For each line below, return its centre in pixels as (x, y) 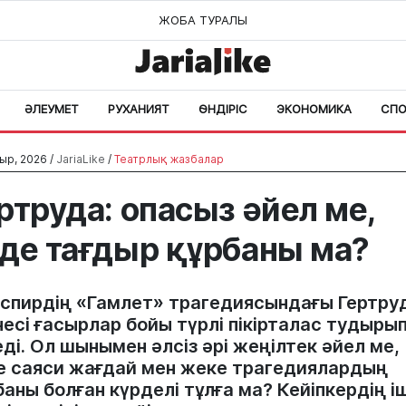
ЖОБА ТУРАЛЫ (203, 20)
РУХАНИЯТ (139, 109)
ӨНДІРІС (223, 109)
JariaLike (81, 159)
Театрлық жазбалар (169, 159)
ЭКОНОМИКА (314, 109)
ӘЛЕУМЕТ (52, 109)
